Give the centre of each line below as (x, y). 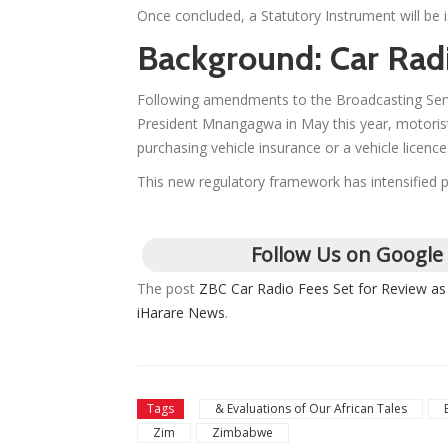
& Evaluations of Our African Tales (311, 409)
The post (168, 289)
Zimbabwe (242, 433)
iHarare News (181, 313)
